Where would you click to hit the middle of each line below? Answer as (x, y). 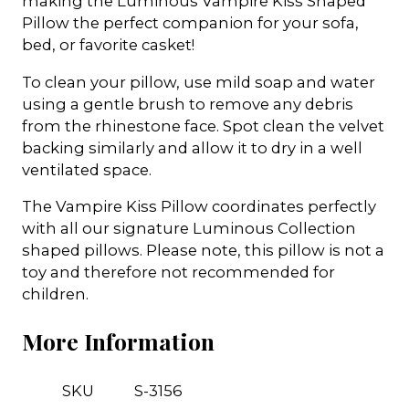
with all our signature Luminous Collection (189, 229)
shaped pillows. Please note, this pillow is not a (203, 251)
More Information (118, 341)
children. (55, 294)
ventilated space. (87, 169)
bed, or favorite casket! (108, 45)
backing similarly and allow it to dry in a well (192, 147)
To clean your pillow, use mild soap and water (199, 82)
